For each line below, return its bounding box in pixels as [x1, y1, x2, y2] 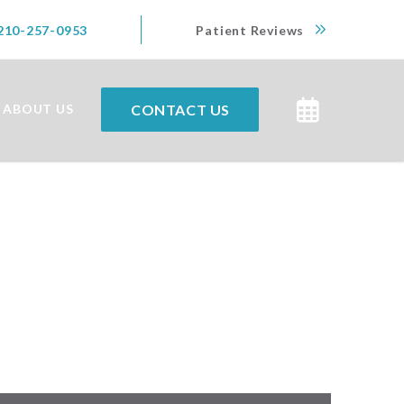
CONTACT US [131, 100, 230, 118]
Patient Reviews [196, 22, 305, 38]
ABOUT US [2, 101, 75, 117]
